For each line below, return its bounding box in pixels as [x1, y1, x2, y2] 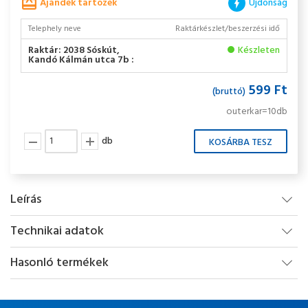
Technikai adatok [10, 221, 104, 241]
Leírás [10, 190, 41, 210]
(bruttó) [212, 84, 245, 100]
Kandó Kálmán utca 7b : [28, 52, 134, 68]
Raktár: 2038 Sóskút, [28, 43, 120, 58]
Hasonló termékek [10, 253, 109, 273]
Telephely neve [28, 22, 81, 36]
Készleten [238, 43, 280, 58]
